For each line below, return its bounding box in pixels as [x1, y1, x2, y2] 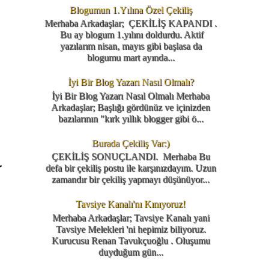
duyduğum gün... [98, 246, 163, 257]
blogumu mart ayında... [86, 52, 175, 62]
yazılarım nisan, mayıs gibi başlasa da [59, 40, 202, 51]
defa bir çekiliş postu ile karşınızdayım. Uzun [45, 163, 216, 174]
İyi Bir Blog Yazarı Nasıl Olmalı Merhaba [52, 90, 210, 101]
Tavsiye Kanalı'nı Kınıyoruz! [76, 199, 186, 210]
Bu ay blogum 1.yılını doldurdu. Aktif [58, 29, 204, 40]
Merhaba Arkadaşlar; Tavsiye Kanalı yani [52, 212, 210, 223]
